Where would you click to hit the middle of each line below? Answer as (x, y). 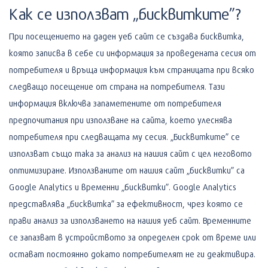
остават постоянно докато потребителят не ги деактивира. (132, 254)
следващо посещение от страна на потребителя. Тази (117, 86)
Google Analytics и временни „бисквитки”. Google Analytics (123, 187)
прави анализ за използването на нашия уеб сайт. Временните (130, 220)
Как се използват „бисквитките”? (125, 13)
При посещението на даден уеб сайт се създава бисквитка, (127, 36)
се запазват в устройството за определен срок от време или (133, 237)
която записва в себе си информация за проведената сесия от (133, 53)
